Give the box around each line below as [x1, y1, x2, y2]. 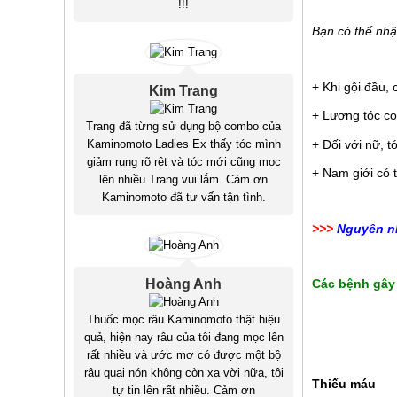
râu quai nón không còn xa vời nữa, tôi [83, 366, 284, 380]
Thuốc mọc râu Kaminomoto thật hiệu [87, 313, 280, 327]
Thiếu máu [312, 377, 376, 392]
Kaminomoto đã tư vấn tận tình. [101, 191, 266, 205]
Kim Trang [149, 83, 218, 99]
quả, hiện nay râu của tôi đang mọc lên [83, 331, 284, 345]
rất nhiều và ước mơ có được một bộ [86, 348, 281, 362]
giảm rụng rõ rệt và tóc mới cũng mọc [86, 155, 281, 169]
